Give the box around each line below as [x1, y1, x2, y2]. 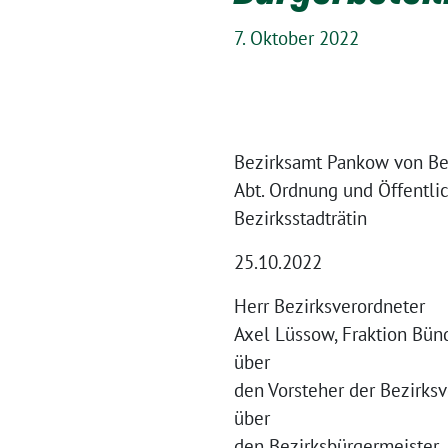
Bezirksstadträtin [234, 206, 367, 230]
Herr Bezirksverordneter [234, 294, 425, 318]
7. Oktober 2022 [234, 26, 359, 50]
